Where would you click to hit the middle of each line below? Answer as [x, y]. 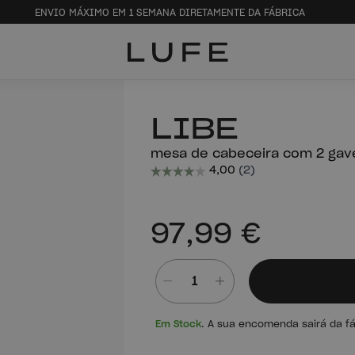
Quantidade [187, 312]
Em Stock [178, 324]
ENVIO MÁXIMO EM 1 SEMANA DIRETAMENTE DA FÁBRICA [170, 13]
